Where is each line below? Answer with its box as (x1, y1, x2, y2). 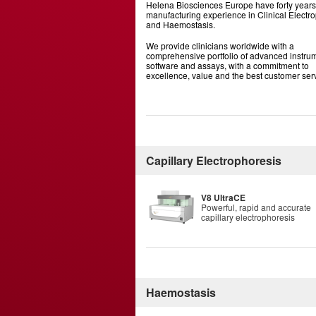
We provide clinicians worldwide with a (146, 39, 294, 51)
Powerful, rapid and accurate (201, 200, 311, 213)
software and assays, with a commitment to (146, 59, 309, 71)
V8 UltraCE (201, 190, 245, 204)
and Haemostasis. (146, 18, 215, 30)
